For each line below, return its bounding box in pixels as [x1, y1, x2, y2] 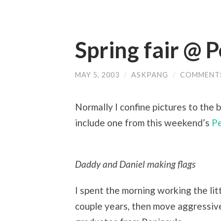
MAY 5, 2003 [75, 71, 119, 79]
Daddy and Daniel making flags [75, 158, 195, 170]
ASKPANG [131, 71, 168, 79]
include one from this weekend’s [75, 116, 212, 128]
